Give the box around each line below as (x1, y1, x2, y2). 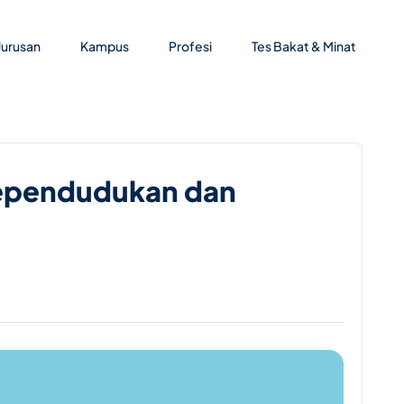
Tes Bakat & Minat (252, 38, 357, 54)
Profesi (169, 38, 213, 54)
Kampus (80, 38, 130, 54)
